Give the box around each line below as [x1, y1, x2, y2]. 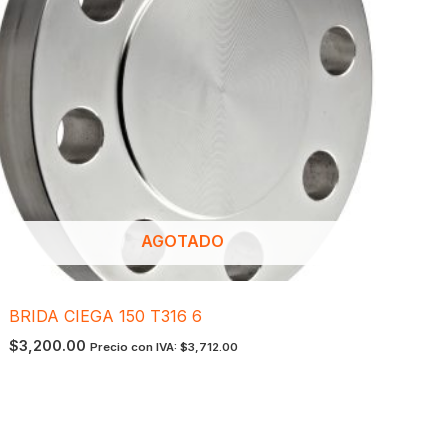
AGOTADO [141, 231, 225, 252]
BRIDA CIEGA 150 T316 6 [8, 306, 202, 327]
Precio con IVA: [89, 340, 180, 355]
